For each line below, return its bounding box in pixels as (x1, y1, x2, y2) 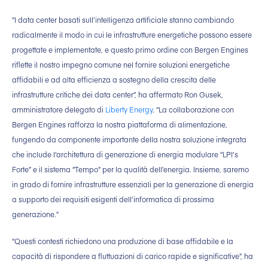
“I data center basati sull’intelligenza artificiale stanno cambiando (12, 15, 234, 25)
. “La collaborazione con (153, 105, 234, 115)
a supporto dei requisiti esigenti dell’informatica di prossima (12, 194, 214, 205)
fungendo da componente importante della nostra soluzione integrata (12, 135, 246, 145)
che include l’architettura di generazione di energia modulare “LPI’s (12, 150, 238, 160)
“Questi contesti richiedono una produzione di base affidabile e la (12, 236, 233, 246)
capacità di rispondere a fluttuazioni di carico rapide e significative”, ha (12, 251, 253, 261)
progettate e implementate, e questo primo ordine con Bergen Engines (12, 45, 248, 55)
